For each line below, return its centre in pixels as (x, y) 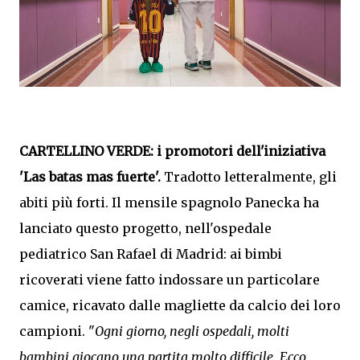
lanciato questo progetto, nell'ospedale (145, 228)
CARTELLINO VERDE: (86, 151)
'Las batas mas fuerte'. (90, 177)
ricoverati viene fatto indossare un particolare (170, 280)
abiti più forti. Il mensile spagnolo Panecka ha (169, 202)
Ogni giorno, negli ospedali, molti (192, 331)
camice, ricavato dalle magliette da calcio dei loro (180, 305)
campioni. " (57, 331)
